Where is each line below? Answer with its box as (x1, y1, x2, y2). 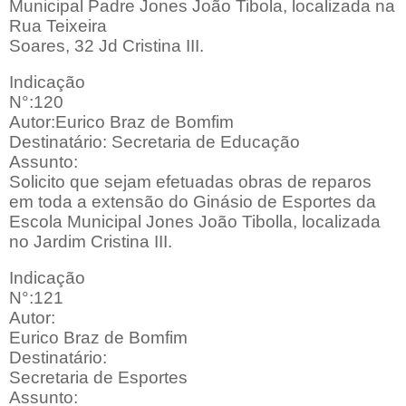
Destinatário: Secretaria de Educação (9, 132, 300, 152)
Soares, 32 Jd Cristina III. (9, 36, 204, 56)
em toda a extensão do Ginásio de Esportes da (9, 192, 376, 212)
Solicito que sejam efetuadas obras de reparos (9, 172, 372, 192)
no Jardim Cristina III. (9, 232, 172, 252)
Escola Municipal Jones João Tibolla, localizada (9, 212, 381, 232)
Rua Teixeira (9, 16, 107, 36)
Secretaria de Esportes (9, 368, 188, 388)
